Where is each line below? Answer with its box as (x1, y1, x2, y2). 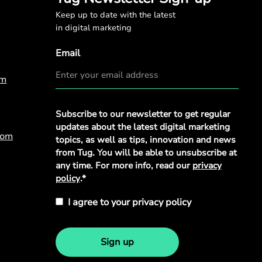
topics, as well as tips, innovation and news (55, 134, 236, 146)
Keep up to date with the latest (55, 9, 175, 20)
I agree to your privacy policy (67, 196, 191, 209)
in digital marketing (55, 22, 132, 33)
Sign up (100, 236, 134, 249)
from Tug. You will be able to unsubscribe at (55, 147, 237, 159)
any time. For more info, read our (55, 160, 192, 172)
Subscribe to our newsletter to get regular (55, 108, 230, 120)
